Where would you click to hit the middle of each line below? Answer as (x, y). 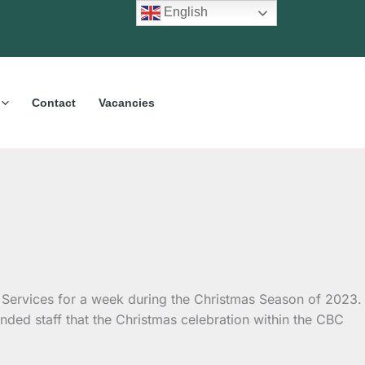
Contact (53, 102)
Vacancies (126, 102)
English (185, 12)
